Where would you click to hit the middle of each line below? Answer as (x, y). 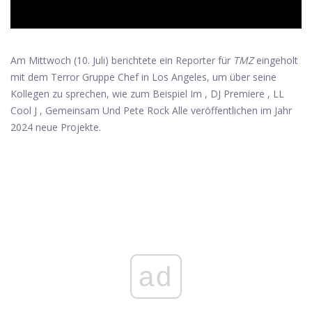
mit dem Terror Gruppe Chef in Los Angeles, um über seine (143, 77)
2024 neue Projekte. (56, 127)
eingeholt (276, 61)
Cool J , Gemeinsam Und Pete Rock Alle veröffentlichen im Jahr (151, 111)
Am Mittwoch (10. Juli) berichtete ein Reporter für (122, 61)
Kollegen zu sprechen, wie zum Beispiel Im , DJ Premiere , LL (147, 94)
